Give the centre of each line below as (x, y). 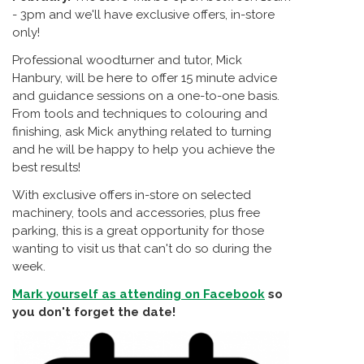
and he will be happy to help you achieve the (143, 149)
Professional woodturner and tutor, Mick (127, 60)
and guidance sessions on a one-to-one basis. (146, 95)
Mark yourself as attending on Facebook (139, 294)
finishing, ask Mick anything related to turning (142, 131)
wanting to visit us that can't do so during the (142, 248)
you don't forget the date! (94, 312)
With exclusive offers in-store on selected (132, 195)
